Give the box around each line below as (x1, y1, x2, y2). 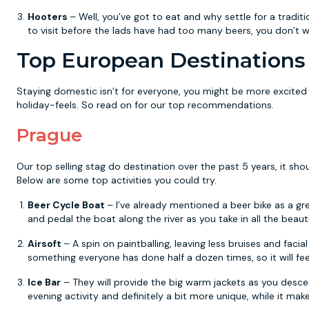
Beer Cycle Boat (28, 199, 107, 211)
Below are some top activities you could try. (17, 174, 217, 186)
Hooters (28, 10, 70, 23)
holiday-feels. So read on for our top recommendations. (17, 99, 274, 111)
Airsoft (28, 237, 63, 250)
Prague (17, 124, 82, 146)
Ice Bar (28, 276, 61, 288)
